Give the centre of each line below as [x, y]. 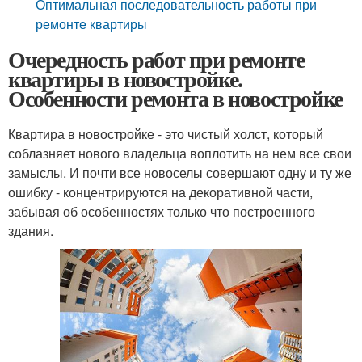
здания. [34, 231]
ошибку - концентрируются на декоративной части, [160, 192]
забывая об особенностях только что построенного [162, 211]
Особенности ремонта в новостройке [179, 98]
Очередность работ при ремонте [156, 59]
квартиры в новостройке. [125, 79]
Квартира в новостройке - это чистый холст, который [166, 134]
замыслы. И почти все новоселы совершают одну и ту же [180, 173]
